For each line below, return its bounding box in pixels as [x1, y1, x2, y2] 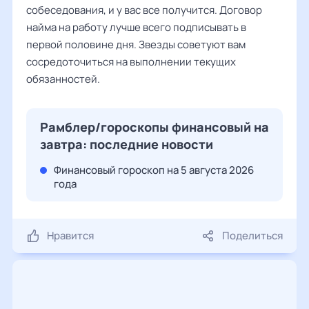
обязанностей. [26, 72, 100, 86]
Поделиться [222, 228, 283, 243]
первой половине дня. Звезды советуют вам [26, 37, 246, 52]
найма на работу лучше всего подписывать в [26, 20, 246, 34]
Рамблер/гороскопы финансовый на [40, 119, 269, 135]
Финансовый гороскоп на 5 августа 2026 [54, 163, 254, 177]
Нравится [47, 228, 94, 243]
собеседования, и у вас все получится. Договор [26, 3, 262, 17]
